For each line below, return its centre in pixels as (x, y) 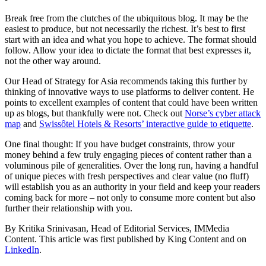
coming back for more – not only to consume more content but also (130, 197)
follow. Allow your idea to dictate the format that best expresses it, (128, 50)
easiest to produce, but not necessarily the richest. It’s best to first (125, 28)
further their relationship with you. (69, 208)
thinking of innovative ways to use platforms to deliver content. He (129, 91)
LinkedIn (22, 249)
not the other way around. (53, 61)
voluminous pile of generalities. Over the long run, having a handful (132, 165)
